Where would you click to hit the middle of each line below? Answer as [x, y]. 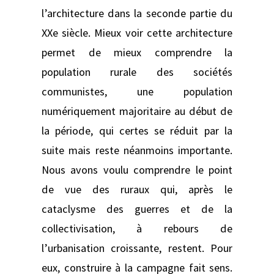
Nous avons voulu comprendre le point [137, 169]
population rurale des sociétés [137, 72]
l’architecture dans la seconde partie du [137, 13]
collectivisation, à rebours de [137, 228]
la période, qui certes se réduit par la [137, 130]
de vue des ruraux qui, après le [137, 189]
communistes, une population [137, 91]
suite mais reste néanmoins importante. [137, 150]
